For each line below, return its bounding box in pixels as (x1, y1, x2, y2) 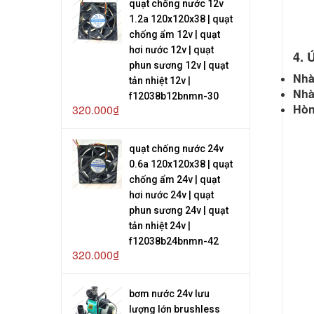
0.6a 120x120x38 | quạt (129, 158, 233, 170)
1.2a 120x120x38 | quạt (129, 13, 233, 25)
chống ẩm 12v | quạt (129, 28, 221, 40)
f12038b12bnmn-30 (129, 90, 219, 102)
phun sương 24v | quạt (129, 204, 229, 216)
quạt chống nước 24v (129, 142, 224, 154)
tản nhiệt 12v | (129, 74, 191, 86)
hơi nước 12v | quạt (129, 43, 214, 55)
